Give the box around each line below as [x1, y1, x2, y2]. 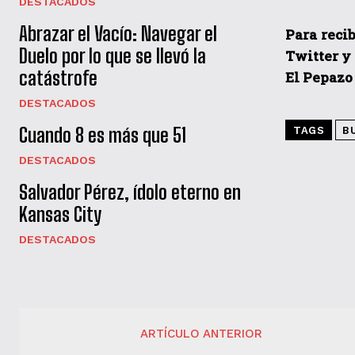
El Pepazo [285, 67, 353, 86]
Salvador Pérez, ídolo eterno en [19, 181, 241, 204]
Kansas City [19, 203, 101, 227]
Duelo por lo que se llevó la [19, 44, 206, 68]
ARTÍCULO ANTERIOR [140, 326, 263, 342]
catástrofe [19, 67, 97, 90]
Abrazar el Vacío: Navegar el [19, 22, 217, 46]
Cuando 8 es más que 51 [19, 124, 186, 147]
